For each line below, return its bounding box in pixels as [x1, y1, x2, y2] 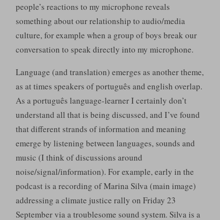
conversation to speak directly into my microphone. [15, 44, 193, 55]
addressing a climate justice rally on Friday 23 [15, 194, 176, 206]
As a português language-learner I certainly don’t [15, 95, 187, 107]
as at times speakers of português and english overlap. [15, 81, 202, 92]
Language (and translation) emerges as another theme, [15, 66, 204, 78]
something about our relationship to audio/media [15, 15, 185, 27]
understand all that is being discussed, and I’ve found [15, 109, 200, 121]
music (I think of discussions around [15, 152, 142, 164]
